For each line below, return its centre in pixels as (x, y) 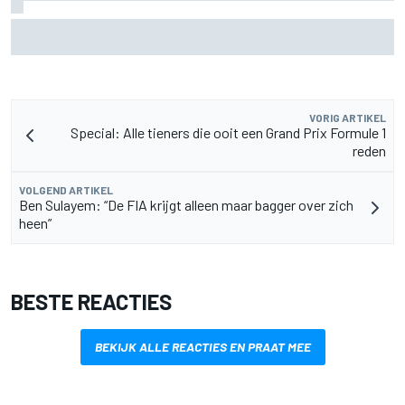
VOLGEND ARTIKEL (66, 190)
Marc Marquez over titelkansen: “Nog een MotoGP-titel (188, 28)
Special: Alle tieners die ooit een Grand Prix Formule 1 (228, 133)
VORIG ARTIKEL (348, 118)
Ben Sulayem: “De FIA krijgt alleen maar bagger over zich (186, 205)
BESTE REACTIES (91, 302)
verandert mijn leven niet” (94, 44)
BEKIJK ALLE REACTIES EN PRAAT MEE (202, 347)
